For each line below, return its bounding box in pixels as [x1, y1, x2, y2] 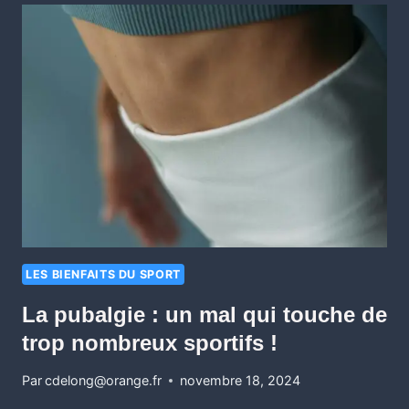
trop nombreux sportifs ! [22, 330, 278, 355]
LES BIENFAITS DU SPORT [26, 267, 181, 282]
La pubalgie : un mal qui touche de [22, 301, 387, 327]
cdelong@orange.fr [45, 372, 163, 389]
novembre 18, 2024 [180, 372, 301, 389]
